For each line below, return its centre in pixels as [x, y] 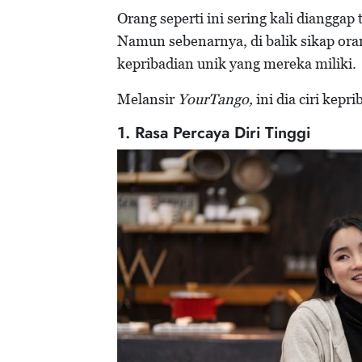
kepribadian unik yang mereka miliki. [237, 64]
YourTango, [215, 99]
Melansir [147, 99]
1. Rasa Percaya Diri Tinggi [214, 133]
